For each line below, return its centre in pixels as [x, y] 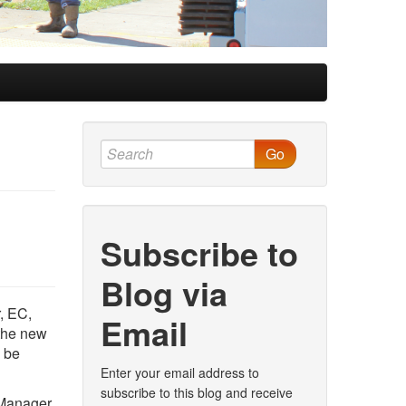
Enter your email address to [180, 372]
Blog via [164, 293]
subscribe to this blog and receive [197, 392]
